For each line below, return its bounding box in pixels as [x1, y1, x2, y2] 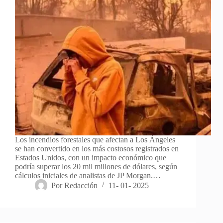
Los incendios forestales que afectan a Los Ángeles [15, 135, 175, 144]
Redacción [64, 181, 98, 190]
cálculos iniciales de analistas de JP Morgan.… [15, 171, 161, 180]
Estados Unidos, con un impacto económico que [15, 153, 166, 162]
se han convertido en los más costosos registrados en [15, 144, 179, 153]
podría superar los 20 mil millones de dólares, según [15, 162, 177, 171]
